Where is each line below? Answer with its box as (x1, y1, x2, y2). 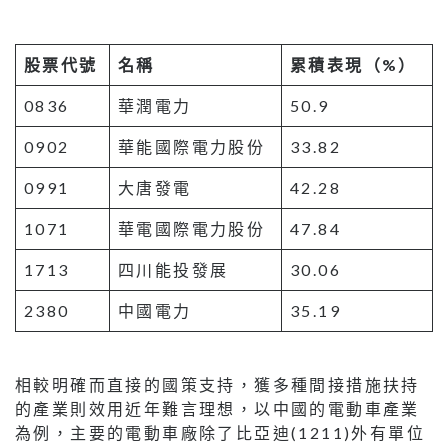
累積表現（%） (290, 54, 417, 74)
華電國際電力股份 (118, 218, 266, 238)
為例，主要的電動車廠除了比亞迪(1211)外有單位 (15, 422, 425, 442)
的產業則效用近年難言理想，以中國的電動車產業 (15, 398, 420, 418)
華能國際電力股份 (118, 136, 266, 156)
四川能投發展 (118, 259, 229, 279)
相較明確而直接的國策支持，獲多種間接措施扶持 (15, 374, 420, 394)
